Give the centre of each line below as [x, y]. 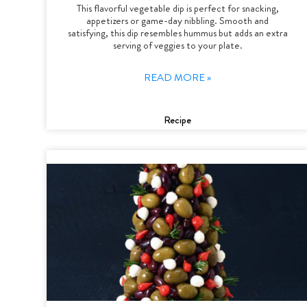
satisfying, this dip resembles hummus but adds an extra [177, 33]
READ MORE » [178, 77]
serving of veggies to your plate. [177, 45]
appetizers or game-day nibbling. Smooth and [178, 20]
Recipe [178, 120]
